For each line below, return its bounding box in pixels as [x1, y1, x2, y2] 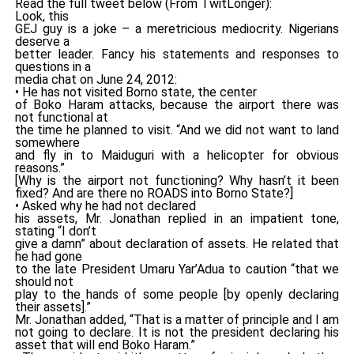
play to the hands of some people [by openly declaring [14, 286, 340, 302]
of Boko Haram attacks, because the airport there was [14, 96, 340, 112]
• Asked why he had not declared [14, 198, 196, 213]
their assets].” [14, 299, 91, 314]
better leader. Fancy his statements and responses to [14, 46, 340, 62]
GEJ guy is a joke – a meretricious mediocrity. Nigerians [14, 21, 340, 36]
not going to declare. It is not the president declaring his [14, 324, 340, 340]
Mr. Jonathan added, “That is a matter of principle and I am [14, 311, 340, 327]
